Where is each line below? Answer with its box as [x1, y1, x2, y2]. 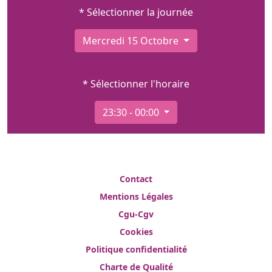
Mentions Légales [99, 190, 173, 202]
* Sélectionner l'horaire [83, 76, 189, 90]
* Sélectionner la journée [79, 5, 193, 19]
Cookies [119, 225, 153, 237]
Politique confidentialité [85, 243, 187, 255]
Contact [120, 172, 152, 185]
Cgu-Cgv [118, 208, 154, 220]
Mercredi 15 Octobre [83, 33, 182, 47]
